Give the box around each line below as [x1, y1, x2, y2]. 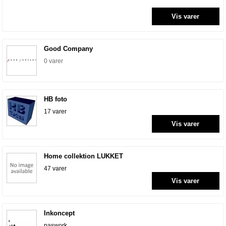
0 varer [44, 58, 64, 65]
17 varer [44, 108, 67, 116]
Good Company [44, 45, 93, 53]
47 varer [44, 165, 67, 173]
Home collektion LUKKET [44, 152, 124, 160]
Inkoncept [44, 209, 75, 217]
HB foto [44, 95, 68, 103]
